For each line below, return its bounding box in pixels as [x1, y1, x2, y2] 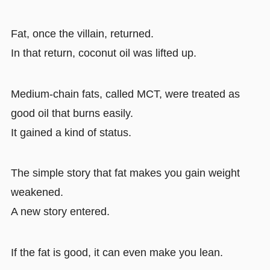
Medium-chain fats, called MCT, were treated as [10, 87, 240, 100]
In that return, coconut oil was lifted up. [10, 46, 196, 59]
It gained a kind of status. [10, 126, 131, 139]
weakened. [10, 186, 63, 199]
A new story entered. [10, 206, 110, 218]
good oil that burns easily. [10, 107, 133, 119]
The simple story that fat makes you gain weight [10, 167, 240, 180]
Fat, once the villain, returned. [10, 27, 154, 40]
